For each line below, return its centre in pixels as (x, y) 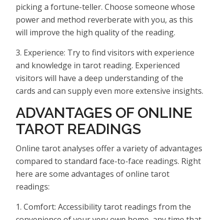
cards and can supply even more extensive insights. (110, 91)
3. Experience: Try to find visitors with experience (105, 52)
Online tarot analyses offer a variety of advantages (109, 148)
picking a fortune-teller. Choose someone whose (105, 7)
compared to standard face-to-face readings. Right (108, 161)
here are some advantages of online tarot (93, 174)
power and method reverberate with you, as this (104, 19)
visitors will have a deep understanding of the (99, 78)
